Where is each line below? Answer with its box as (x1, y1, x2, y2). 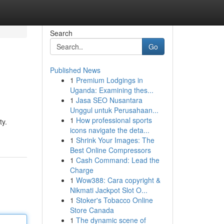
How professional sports (75, 115, 152, 125)
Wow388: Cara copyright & (75, 175, 160, 185)
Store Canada (69, 205, 114, 215)
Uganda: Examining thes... (69, 85, 153, 95)
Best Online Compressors (69, 145, 151, 155)
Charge (69, 165, 93, 175)
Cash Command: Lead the (75, 155, 159, 165)
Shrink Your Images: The (75, 135, 154, 145)
